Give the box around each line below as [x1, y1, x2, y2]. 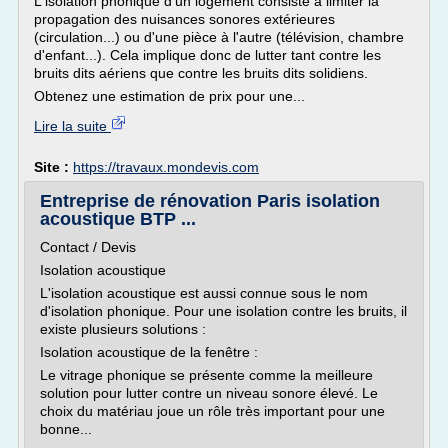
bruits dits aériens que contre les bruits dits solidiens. [34, 65, 368, 81]
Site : [34, 159, 73, 175]
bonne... [40, 421, 92, 437]
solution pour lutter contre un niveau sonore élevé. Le [40, 385, 378, 401]
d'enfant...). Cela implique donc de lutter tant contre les [34, 47, 381, 63]
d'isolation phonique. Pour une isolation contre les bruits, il [40, 303, 407, 319]
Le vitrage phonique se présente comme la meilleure [40, 367, 373, 383]
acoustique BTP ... [40, 209, 196, 229]
